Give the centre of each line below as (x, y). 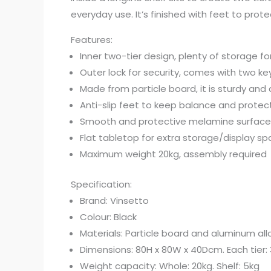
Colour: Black (108, 217)
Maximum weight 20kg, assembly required (173, 154)
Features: (92, 40)
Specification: (101, 184)
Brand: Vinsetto (114, 200)
